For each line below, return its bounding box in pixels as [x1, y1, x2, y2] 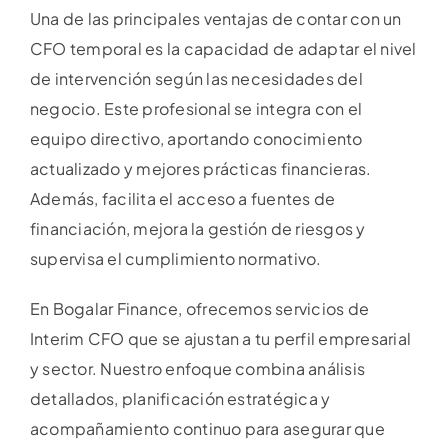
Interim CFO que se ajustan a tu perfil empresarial [30, 328, 411, 350]
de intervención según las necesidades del [30, 68, 363, 90]
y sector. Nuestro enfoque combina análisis [30, 358, 366, 380]
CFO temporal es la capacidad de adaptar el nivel [30, 38, 417, 60]
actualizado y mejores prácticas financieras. [30, 158, 372, 180]
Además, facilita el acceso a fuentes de [30, 188, 336, 210]
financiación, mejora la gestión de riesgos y [30, 218, 366, 240]
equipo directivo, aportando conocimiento [30, 128, 363, 150]
